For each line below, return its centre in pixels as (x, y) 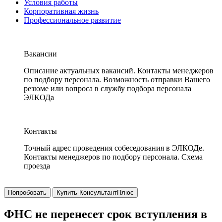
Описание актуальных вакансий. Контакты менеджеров (119, 71)
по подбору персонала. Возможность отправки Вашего (117, 80)
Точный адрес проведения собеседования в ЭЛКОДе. (114, 148)
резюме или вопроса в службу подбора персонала (108, 88)
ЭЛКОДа (39, 97)
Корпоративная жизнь (61, 11)
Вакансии (40, 54)
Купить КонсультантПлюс (95, 193)
